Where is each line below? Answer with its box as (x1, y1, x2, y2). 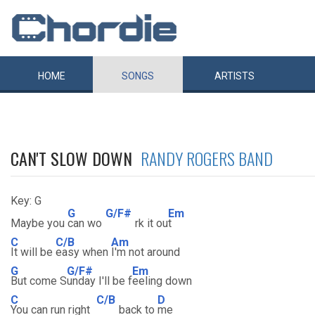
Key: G (11, 194, 41, 207)
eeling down (132, 274, 192, 288)
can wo (67, 217, 102, 230)
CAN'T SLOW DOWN (11, 146, 141, 171)
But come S (11, 274, 67, 288)
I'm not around (111, 245, 180, 259)
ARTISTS (214, 70, 255, 82)
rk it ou (135, 217, 168, 230)
